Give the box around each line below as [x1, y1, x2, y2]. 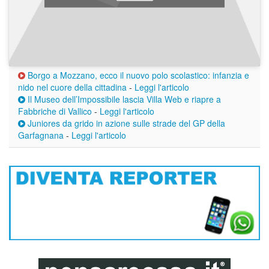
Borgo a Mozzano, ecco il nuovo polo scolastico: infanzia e [25, 69, 249, 82]
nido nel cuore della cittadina [18, 81, 127, 94]
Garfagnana [18, 129, 64, 142]
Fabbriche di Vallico [18, 105, 92, 118]
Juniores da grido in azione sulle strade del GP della [25, 117, 225, 130]
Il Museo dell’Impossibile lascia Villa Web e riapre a [25, 93, 221, 106]
